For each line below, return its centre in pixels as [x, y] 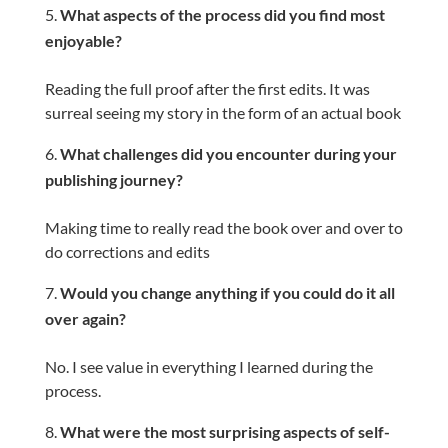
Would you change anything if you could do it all [227, 292]
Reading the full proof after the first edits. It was [207, 88]
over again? [85, 318]
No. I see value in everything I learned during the [208, 366]
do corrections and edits [128, 251]
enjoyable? [83, 40]
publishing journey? [113, 179]
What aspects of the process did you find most [222, 14]
